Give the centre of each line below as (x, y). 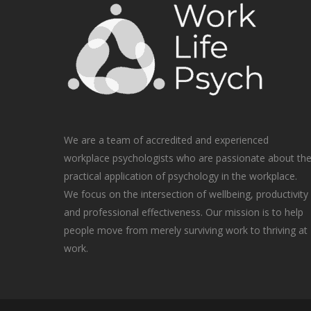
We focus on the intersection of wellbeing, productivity (186, 194)
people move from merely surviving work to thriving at (186, 230)
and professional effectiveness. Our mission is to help (184, 212)
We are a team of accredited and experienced (166, 140)
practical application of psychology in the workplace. (180, 176)
